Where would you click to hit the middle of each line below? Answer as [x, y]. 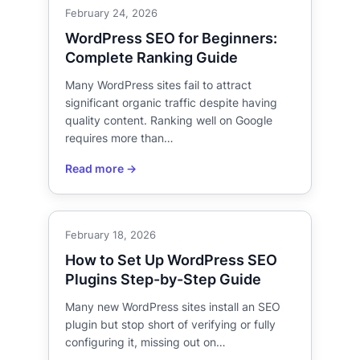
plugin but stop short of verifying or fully [170, 324]
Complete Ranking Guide [151, 57]
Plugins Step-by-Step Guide [163, 278]
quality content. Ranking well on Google [169, 120]
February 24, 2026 [111, 13]
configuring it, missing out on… [145, 342]
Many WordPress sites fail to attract [158, 84]
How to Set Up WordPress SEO [171, 259]
